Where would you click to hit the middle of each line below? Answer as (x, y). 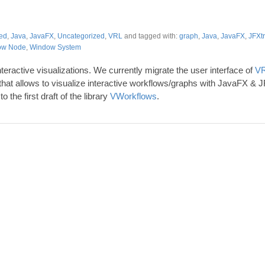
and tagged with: (151, 36)
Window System (55, 47)
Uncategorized (81, 36)
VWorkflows (133, 96)
